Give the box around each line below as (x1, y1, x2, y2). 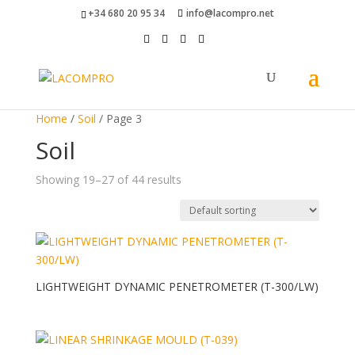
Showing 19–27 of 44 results (35, 172, 181, 187)
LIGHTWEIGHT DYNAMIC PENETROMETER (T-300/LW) (35, 279, 319, 294)
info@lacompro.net (185, 6, 274, 20)
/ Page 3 (95, 111, 142, 126)
